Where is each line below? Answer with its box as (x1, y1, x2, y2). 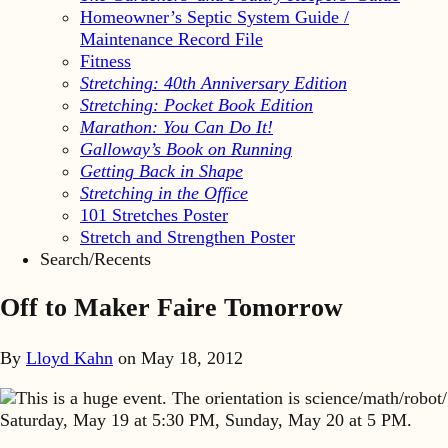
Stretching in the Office (80, 182, 248, 203)
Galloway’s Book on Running (80, 138, 292, 159)
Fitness (80, 50, 131, 71)
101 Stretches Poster (80, 204, 228, 225)
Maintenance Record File (80, 28, 263, 49)
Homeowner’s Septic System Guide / (80, 6, 349, 27)
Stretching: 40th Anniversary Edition (80, 72, 347, 93)
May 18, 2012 (136, 348, 243, 369)
